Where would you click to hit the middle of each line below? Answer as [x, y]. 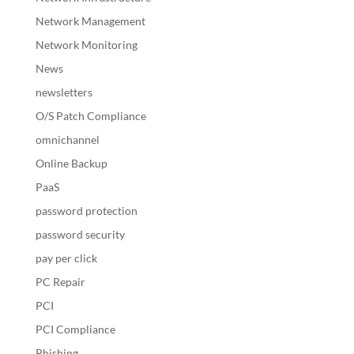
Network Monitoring [86, 44]
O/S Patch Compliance [90, 115]
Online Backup [71, 163]
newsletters [64, 92]
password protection [86, 210]
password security [80, 234]
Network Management [90, 21]
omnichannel [67, 139]
